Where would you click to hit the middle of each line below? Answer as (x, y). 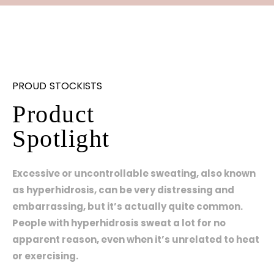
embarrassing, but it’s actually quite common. (128, 206)
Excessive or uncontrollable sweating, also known (134, 173)
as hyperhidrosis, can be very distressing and (123, 190)
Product (54, 114)
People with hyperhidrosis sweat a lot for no (119, 223)
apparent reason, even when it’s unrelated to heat (136, 239)
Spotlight (61, 138)
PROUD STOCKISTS (57, 86)
